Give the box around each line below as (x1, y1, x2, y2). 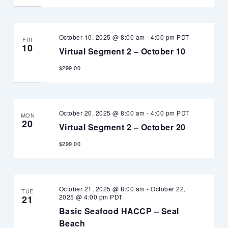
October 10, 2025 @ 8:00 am (59, 33, 145, 42)
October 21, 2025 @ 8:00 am (59, 184, 145, 193)
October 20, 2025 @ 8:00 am (59, 108, 145, 118)
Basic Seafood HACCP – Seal (59, 205, 179, 217)
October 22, (151, 184, 186, 193)
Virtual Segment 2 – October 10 (59, 45, 186, 58)
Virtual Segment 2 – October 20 (59, 121, 186, 133)
